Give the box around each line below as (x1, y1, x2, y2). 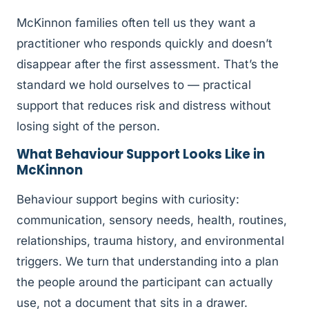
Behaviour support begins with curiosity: (17, 192, 239, 207)
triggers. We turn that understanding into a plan (17, 255, 279, 269)
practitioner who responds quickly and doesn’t (17, 36, 272, 50)
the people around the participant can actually (17, 275, 273, 290)
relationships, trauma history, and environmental (17, 234, 284, 248)
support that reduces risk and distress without (17, 98, 271, 112)
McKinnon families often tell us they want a (17, 15, 256, 30)
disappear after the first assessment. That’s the (17, 57, 279, 71)
